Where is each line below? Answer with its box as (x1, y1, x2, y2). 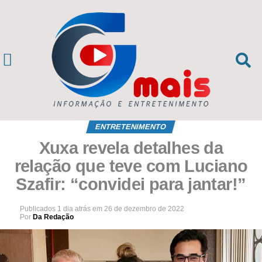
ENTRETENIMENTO (94, 122, 168, 131)
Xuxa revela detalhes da (39, 138, 223, 157)
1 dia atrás (57, 204, 91, 213)
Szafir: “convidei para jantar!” (16, 174, 246, 194)
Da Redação (32, 212, 74, 221)
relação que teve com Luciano (14, 156, 248, 175)
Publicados (19, 204, 56, 213)
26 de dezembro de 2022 (104, 204, 184, 213)
